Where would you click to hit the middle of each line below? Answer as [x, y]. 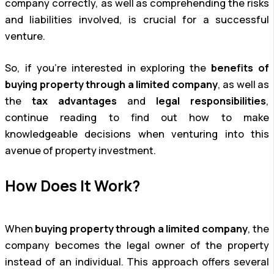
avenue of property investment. [80, 150]
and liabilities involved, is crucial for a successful [137, 20]
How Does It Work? [72, 186]
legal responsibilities [211, 101]
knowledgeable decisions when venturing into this [137, 134]
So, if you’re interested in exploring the [108, 68]
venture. [25, 36]
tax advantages [74, 101]
